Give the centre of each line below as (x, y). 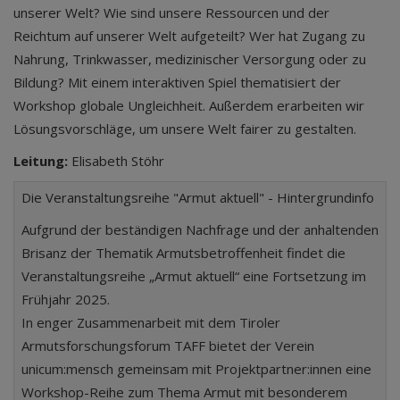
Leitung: (41, 161)
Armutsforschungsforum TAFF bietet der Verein (168, 346)
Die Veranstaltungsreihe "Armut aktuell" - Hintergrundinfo (198, 197)
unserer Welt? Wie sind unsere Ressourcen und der (171, 12)
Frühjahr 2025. (66, 299)
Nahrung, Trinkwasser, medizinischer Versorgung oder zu (190, 59)
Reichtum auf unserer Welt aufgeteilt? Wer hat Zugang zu (189, 36)
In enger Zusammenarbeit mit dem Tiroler (151, 322)
